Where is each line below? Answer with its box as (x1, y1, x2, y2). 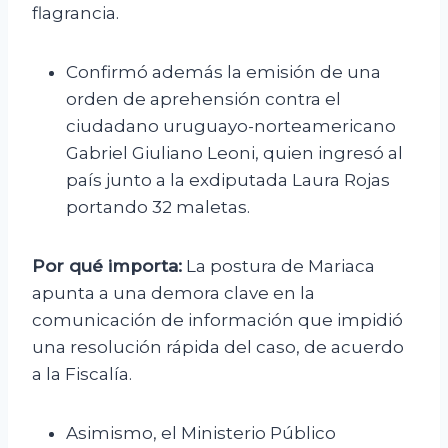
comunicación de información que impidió (32, 310, 403, 331)
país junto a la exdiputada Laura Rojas (66, 170, 390, 191)
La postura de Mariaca (182, 256, 375, 277)
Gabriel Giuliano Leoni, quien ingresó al (66, 143, 403, 164)
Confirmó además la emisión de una (66, 62, 381, 83)
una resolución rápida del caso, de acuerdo (32, 337, 404, 358)
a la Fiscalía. (32, 364, 132, 385)
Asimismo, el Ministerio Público (66, 423, 336, 444)
